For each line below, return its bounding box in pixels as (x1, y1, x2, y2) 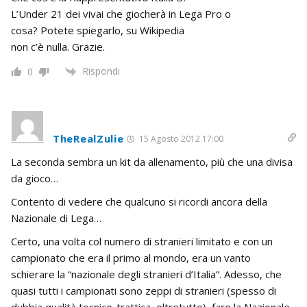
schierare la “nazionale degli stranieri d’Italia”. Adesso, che (11, 267, 282, 282)
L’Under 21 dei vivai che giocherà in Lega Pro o (11, 7, 231, 21)
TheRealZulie (53, 132, 124, 146)
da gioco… (11, 171, 58, 186)
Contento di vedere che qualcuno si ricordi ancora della (11, 195, 267, 209)
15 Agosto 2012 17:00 (137, 133, 224, 145)
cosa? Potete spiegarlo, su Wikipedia (11, 23, 184, 38)
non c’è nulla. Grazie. (11, 40, 105, 54)
